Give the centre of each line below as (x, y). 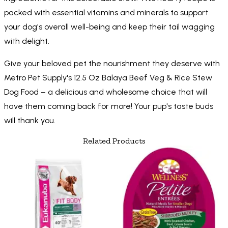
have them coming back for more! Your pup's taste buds (109, 106)
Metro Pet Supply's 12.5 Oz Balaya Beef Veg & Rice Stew (108, 78)
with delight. (27, 41)
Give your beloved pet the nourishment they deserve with (112, 64)
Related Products (114, 141)
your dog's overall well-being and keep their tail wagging (109, 27)
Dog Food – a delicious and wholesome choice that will (106, 92)
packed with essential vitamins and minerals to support (106, 13)
